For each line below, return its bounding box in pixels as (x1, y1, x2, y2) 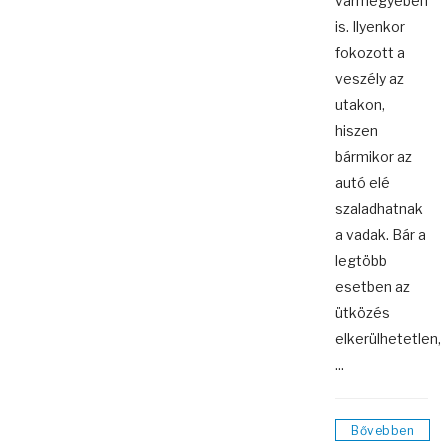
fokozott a (335, 44, 405, 62)
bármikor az (335, 148, 412, 166)
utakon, (335, 96, 385, 114)
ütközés (335, 304, 390, 322)
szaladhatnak (335, 200, 423, 218)
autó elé (335, 174, 390, 192)
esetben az (335, 278, 410, 296)
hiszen (335, 122, 378, 140)
